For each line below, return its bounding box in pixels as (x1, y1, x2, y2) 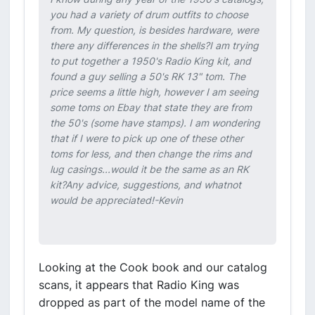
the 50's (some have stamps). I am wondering (50, 117, 260, 129)
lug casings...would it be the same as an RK (50, 163, 249, 175)
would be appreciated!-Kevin (50, 194, 183, 206)
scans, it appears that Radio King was (39, 278, 239, 292)
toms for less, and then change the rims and (50, 148, 252, 160)
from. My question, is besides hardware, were (50, 24, 259, 36)
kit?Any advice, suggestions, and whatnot (50, 179, 241, 191)
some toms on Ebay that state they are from (50, 101, 252, 113)
